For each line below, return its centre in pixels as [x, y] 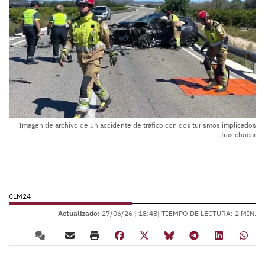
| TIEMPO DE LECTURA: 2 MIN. [207, 214]
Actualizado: [79, 214]
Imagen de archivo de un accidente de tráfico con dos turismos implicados [138, 125]
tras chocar [239, 135]
